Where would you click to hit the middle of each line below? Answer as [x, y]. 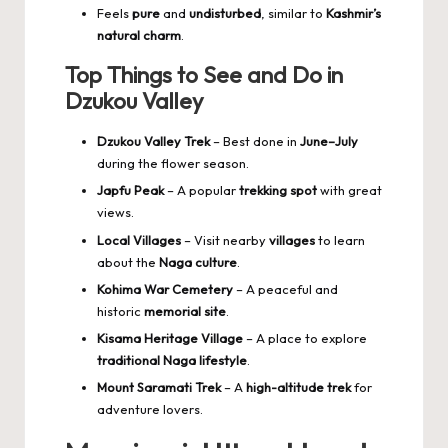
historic [120, 310]
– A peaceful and [285, 288]
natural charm [139, 35]
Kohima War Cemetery [165, 288]
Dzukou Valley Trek [153, 141]
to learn [340, 239]
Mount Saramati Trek [159, 386]
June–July [329, 141]
